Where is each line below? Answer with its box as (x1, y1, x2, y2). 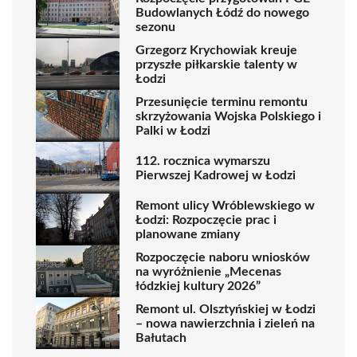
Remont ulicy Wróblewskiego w (135, 198, 315, 212)
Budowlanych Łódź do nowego (135, 6, 309, 19)
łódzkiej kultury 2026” (135, 279, 261, 292)
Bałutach (135, 331, 186, 344)
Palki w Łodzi (135, 124, 210, 137)
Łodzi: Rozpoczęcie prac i (135, 213, 277, 226)
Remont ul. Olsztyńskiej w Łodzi (135, 302, 316, 316)
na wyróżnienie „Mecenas (135, 265, 281, 278)
